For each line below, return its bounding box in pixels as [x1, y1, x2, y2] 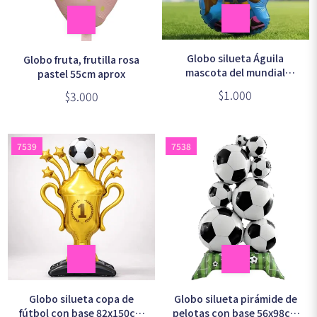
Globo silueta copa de [29, 291, 134, 306]
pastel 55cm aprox [38, 66, 126, 81]
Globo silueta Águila [187, 50, 284, 65]
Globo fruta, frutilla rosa [23, 52, 140, 67]
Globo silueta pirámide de [173, 292, 297, 306]
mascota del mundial [185, 64, 286, 79]
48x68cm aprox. [198, 79, 273, 93]
